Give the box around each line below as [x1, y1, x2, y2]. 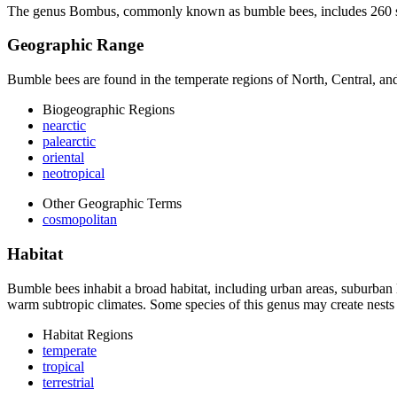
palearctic [43, 134, 96, 150]
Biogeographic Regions [43, 102, 175, 118]
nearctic [43, 118, 86, 134]
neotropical [43, 166, 105, 182]
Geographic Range [7, 35, 144, 55]
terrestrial [43, 374, 94, 390]
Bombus [69, 3, 116, 19]
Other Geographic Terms [43, 196, 182, 212]
